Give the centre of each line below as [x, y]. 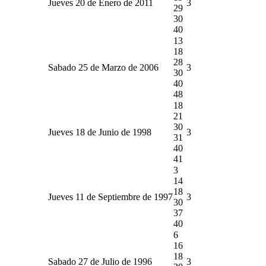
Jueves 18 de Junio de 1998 [100, 132]
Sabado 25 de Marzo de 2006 [103, 67]
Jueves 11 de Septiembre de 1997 [110, 197]
